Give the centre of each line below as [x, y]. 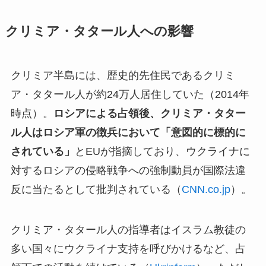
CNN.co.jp [206, 190]
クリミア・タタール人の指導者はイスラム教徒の [128, 230]
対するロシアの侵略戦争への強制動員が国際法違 [128, 171]
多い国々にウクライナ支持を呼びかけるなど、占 [128, 249]
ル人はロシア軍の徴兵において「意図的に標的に [128, 133]
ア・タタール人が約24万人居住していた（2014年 [130, 95]
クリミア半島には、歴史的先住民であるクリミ [123, 76]
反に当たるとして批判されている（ [96, 190]
